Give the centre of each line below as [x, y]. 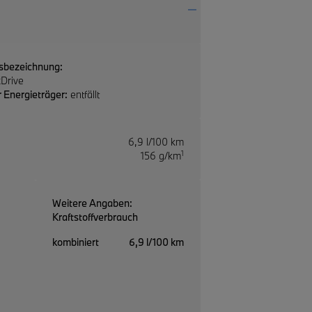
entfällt [83, 94]
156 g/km [161, 156]
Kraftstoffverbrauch [95, 217]
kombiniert [76, 242]
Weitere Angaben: [92, 203]
